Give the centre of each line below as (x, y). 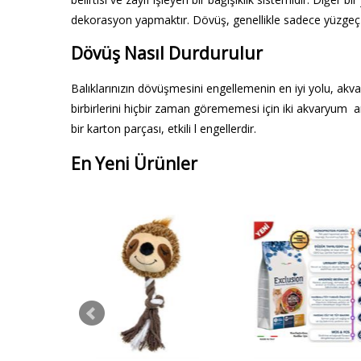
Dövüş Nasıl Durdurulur (167, 54)
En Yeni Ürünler (134, 164)
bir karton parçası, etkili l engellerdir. (164, 128)
